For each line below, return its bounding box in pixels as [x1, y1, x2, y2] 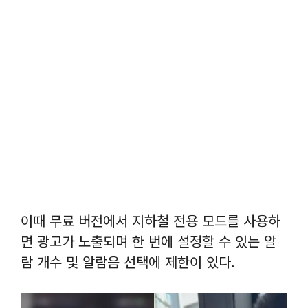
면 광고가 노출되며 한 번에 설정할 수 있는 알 [21, 230, 276, 251]
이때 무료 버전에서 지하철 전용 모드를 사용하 [21, 210, 280, 230]
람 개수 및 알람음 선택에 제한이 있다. [21, 251, 235, 272]
